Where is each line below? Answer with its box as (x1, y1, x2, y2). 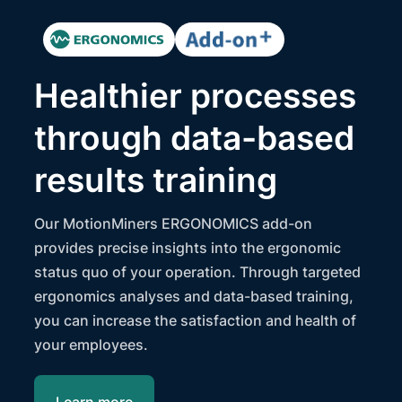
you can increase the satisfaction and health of (34, 311, 357, 330)
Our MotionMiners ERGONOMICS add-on (34, 214, 313, 233)
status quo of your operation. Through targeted (34, 263, 362, 282)
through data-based (34, 118, 355, 159)
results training (34, 160, 278, 201)
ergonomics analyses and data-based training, (34, 287, 354, 306)
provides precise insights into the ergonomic (34, 239, 342, 258)
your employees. (34, 336, 149, 354)
